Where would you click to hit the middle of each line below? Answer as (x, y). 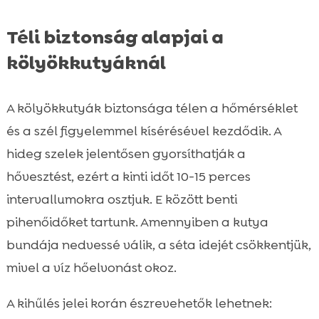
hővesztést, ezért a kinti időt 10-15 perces (128, 177)
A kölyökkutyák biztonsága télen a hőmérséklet (152, 109)
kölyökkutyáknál (86, 63)
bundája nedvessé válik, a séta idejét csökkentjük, (158, 245)
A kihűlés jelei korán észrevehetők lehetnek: (139, 304)
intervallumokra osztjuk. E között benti (121, 200)
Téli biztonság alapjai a (115, 37)
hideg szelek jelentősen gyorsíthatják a (126, 154)
